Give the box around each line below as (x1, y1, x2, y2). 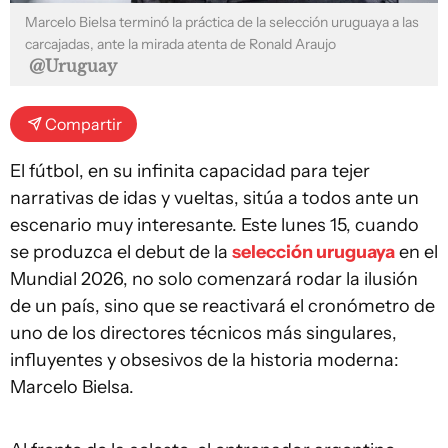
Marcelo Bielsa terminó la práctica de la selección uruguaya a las (25, 12, 419, 31)
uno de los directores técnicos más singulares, (10, 321, 397, 344)
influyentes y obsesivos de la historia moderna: (10, 348, 399, 371)
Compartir (45, 113, 122, 134)
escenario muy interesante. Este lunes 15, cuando (10, 213, 419, 236)
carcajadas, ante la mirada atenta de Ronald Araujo (25, 34, 336, 53)
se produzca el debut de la (10, 240, 232, 263)
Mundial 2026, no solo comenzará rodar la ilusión (10, 267, 418, 290)
